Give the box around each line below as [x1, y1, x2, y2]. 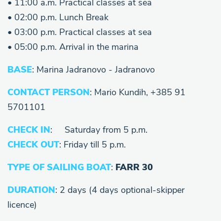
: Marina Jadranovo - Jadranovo [32, 63, 155, 75]
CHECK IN [7, 123, 50, 136]
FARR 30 [115, 161, 153, 173]
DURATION [7, 184, 55, 196]
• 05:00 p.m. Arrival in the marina [7, 40, 139, 53]
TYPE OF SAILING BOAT [7, 161, 111, 173]
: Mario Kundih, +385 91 [90, 86, 185, 98]
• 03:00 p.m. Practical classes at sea [7, 26, 152, 38]
